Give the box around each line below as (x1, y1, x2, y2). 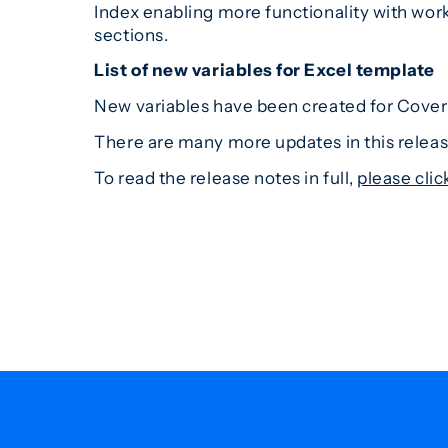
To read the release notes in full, (94, 166, 358, 188)
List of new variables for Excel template (94, 59, 436, 81)
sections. (94, 23, 169, 45)
